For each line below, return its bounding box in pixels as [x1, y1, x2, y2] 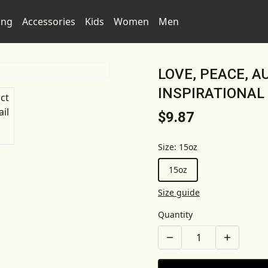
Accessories [22, 15, 75, 28]
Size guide [158, 187, 200, 198]
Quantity [158, 209, 193, 220]
